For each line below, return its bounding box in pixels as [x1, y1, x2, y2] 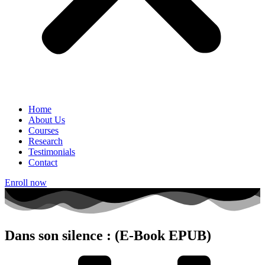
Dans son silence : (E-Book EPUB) [5, 228, 211, 244]
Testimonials [28, 147, 75, 157]
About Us [28, 115, 65, 125]
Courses [28, 125, 59, 135]
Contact [28, 157, 57, 167]
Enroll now [5, 177, 47, 188]
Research [28, 136, 63, 146]
